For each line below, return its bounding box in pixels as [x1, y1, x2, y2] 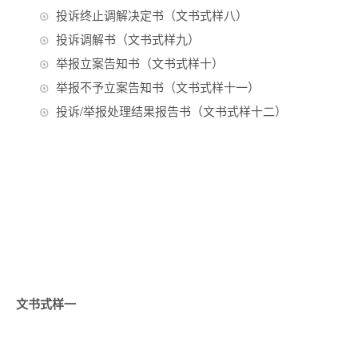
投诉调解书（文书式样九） [56, 30, 200, 47]
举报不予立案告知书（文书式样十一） [56, 78, 260, 95]
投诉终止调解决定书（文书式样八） [56, 6, 248, 23]
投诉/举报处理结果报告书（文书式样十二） [56, 102, 287, 119]
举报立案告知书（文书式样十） [56, 54, 224, 71]
